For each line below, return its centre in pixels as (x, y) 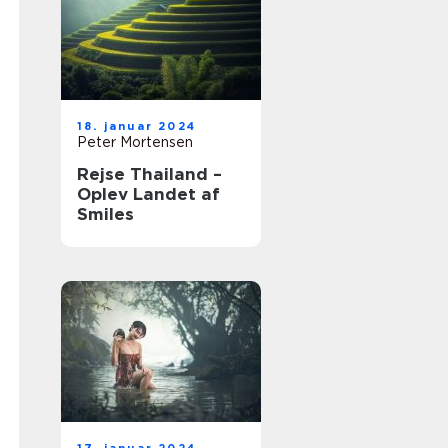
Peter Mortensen (135, 142)
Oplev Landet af (148, 194)
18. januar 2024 (136, 126)
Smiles (105, 214)
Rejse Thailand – (149, 174)
